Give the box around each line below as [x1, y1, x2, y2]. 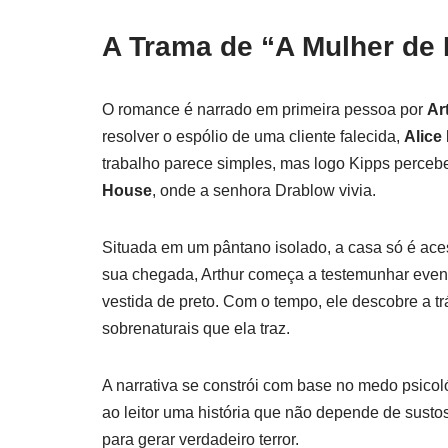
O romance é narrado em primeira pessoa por [102, 100, 427, 118]
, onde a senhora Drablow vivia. [152, 181, 376, 199]
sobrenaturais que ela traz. [102, 319, 290, 337]
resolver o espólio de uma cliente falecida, [102, 127, 404, 145]
